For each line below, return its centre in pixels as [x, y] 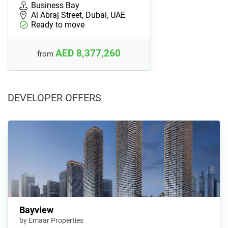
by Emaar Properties [51, 221]
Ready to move [58, 24]
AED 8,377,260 [88, 53]
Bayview [36, 210]
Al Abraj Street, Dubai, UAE [78, 15]
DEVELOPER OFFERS [54, 97]
